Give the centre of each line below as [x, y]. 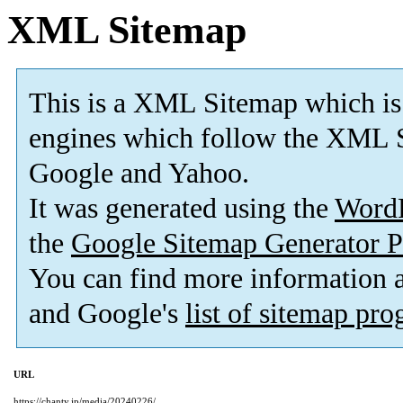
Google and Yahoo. [139, 174]
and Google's [107, 314]
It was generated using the [182, 209]
